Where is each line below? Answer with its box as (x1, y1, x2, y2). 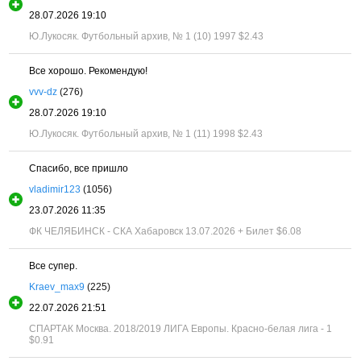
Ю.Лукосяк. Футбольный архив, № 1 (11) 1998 (29, 127, 236, 139)
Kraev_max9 (29, 280, 85, 293)
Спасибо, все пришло (29, 162, 129, 174)
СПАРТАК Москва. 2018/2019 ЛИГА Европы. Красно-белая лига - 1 (29, 322, 333, 334)
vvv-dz (29, 85, 58, 98)
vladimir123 (29, 183, 81, 195)
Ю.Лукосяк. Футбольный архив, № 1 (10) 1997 (29, 30, 237, 42)
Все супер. (29, 259, 78, 272)
